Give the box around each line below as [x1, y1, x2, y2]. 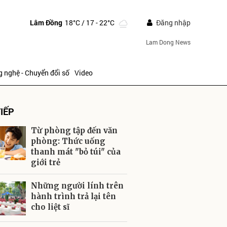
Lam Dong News [145, 38, 191, 46]
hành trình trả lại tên [31, 192, 116, 201]
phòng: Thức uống [31, 136, 105, 146]
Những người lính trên [31, 181, 124, 191]
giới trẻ [31, 158, 60, 167]
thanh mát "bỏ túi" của [31, 147, 121, 157]
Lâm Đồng [29, 17, 62, 27]
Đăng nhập [156, 18, 191, 27]
